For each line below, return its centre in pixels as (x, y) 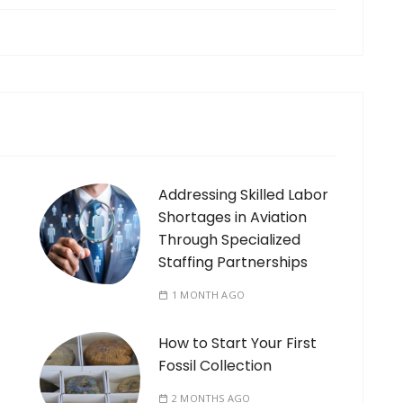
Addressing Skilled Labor (243, 195)
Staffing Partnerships (233, 263)
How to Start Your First (237, 344)
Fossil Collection (215, 366)
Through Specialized (229, 240)
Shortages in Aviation (233, 218)
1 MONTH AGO (208, 295)
